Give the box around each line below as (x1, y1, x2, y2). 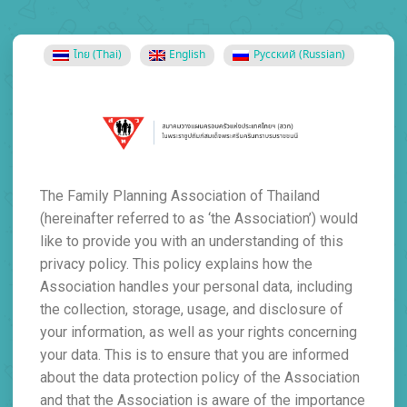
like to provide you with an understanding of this (40, 233, 343, 251)
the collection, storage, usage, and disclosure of (40, 301, 343, 319)
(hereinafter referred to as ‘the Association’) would (40, 210, 358, 228)
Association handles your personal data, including (40, 278, 352, 296)
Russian (303, 47, 342, 64)
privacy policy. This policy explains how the (40, 255, 313, 273)
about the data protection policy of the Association (40, 369, 360, 387)
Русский (253, 47, 297, 64)
